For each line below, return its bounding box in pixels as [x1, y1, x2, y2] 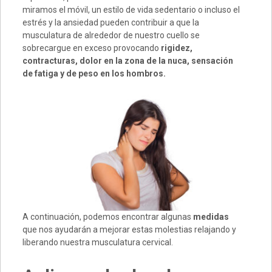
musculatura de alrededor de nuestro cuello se [22, 30, 200, 41]
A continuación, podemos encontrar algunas [22, 212, 193, 222]
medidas [192, 212, 229, 222]
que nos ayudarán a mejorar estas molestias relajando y [22, 225, 236, 235]
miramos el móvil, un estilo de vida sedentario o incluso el [22, 5, 240, 15]
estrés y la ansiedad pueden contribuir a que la [22, 18, 199, 28]
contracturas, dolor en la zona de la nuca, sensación [22, 56, 233, 66]
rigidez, [160, 43, 192, 53]
